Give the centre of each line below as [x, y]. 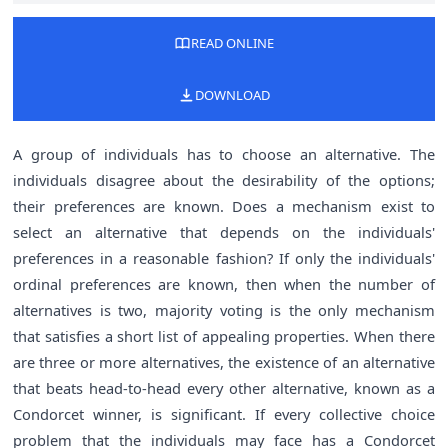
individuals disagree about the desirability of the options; [224, 179]
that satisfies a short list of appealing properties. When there [224, 335]
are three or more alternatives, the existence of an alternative [224, 361]
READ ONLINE [232, 42]
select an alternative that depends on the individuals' [224, 231]
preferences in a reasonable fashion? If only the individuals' [224, 257]
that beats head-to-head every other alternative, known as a [224, 387]
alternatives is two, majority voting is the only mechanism [224, 309]
